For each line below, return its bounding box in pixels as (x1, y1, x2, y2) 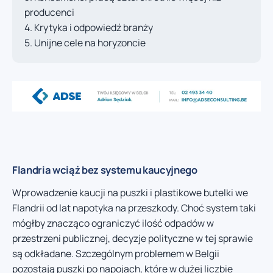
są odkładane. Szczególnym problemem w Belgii (12, 247, 219, 261)
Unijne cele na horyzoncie (34, 36, 146, 50)
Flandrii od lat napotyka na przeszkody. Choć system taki (12, 201, 256, 215)
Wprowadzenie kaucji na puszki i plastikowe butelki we (12, 186, 248, 200)
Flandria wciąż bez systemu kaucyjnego (12, 163, 197, 177)
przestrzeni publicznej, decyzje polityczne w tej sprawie (12, 232, 253, 246)
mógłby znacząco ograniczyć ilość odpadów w (12, 216, 214, 230)
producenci (24, 5, 74, 19)
